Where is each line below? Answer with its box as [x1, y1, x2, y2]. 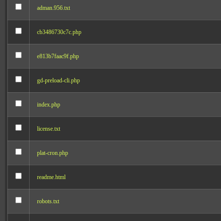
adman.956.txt [37, 4, 70, 11]
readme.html [37, 174, 66, 181]
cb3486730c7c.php [37, 29, 81, 36]
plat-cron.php [37, 149, 68, 156]
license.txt [37, 125, 60, 132]
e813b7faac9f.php [37, 53, 79, 60]
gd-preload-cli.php [37, 77, 80, 84]
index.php [37, 101, 60, 108]
